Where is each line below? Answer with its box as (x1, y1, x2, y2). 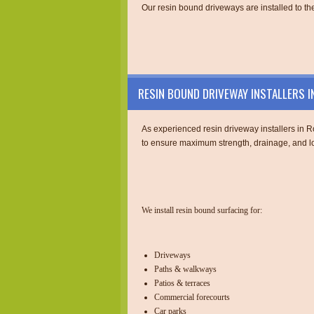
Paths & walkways (154, 264, 217, 274)
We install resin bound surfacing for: (142, 205, 262, 215)
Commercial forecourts (154, 292, 230, 302)
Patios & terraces (154, 278, 210, 288)
